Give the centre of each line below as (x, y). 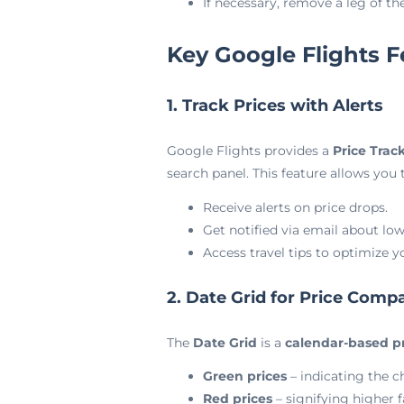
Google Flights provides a (249, 151)
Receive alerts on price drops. (295, 207)
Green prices (244, 376)
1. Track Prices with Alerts (275, 106)
